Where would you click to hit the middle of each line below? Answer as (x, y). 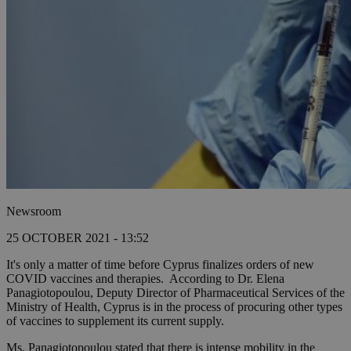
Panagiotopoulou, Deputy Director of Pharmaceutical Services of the (175, 293)
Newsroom (34, 212)
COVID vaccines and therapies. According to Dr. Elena (145, 279)
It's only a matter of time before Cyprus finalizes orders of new (160, 265)
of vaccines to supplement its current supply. (115, 321)
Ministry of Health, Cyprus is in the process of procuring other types (174, 307)
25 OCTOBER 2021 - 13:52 (78, 238)
